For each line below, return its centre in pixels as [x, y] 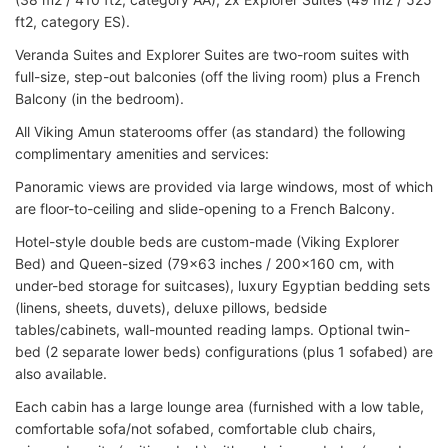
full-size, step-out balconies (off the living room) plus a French [217, 77]
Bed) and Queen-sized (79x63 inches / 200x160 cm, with [204, 264]
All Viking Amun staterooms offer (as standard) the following [210, 132]
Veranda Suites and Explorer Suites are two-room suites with [212, 55]
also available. [61, 374]
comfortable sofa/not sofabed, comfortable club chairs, [195, 429]
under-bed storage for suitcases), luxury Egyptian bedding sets [222, 286]
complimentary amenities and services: [142, 154]
